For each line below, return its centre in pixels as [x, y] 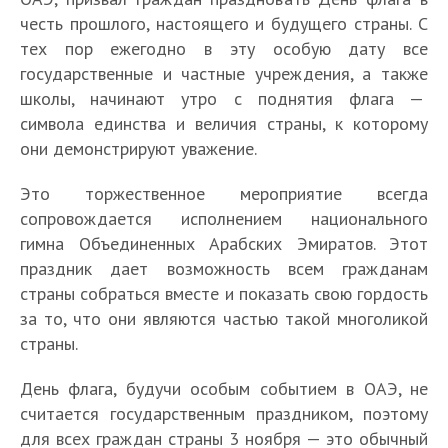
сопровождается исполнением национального [224, 218]
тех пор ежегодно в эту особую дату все [224, 48]
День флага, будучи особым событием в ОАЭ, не [224, 388]
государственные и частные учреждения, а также [224, 73]
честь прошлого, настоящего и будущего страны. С [224, 23]
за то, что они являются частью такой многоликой [224, 318]
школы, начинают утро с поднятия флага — [224, 98]
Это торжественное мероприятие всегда [224, 193]
